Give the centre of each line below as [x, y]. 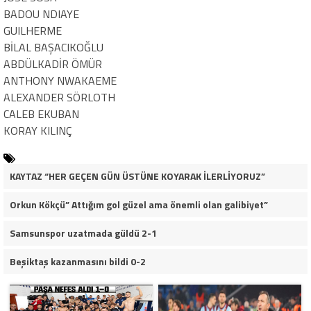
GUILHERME [33, 31]
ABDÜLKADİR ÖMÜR [53, 64]
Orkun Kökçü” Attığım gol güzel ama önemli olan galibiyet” [138, 205]
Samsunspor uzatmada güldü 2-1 [83, 233]
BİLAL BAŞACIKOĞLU [53, 48]
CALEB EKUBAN [41, 114]
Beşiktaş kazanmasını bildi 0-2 [77, 262]
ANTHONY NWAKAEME [60, 81]
